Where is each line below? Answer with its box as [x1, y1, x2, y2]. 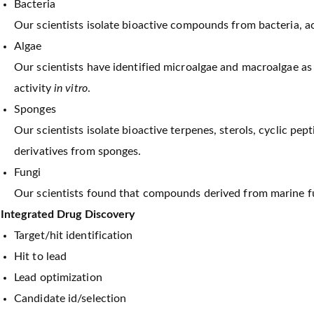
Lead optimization [14, 272, 102, 284]
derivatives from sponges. [14, 146, 142, 158]
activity [14, 83, 54, 95]
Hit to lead [14, 251, 67, 263]
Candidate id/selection [14, 293, 127, 305]
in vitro [54, 83, 88, 95]
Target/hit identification [14, 230, 133, 242]
